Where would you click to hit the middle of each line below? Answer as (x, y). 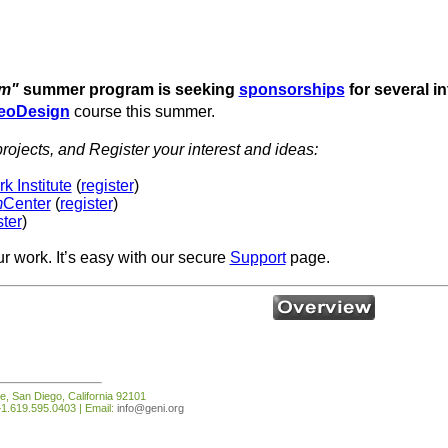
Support (257, 257)
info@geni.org (150, 407)
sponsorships (291, 89)
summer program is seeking (128, 89)
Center (26, 203)
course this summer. (142, 111)
